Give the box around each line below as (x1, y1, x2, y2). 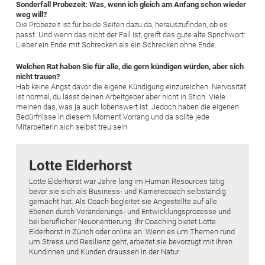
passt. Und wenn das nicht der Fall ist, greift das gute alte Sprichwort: (16, 30, 245, 39)
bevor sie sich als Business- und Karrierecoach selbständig (29, 186, 226, 196)
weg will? (16, 9, 49, 19)
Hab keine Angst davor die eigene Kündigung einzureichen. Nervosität (16, 82, 246, 91)
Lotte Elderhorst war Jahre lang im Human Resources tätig (29, 176, 224, 186)
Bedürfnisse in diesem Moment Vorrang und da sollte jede (16, 112, 209, 121)
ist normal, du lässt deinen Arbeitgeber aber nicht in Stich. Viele (16, 92, 225, 101)
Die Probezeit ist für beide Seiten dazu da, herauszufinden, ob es (16, 20, 228, 29)
